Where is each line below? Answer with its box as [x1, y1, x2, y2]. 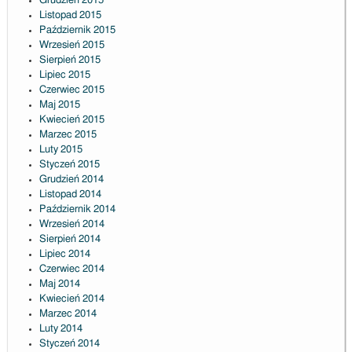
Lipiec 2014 [38, 249, 90, 260]
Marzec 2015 [38, 130, 97, 141]
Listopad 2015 [38, 10, 101, 21]
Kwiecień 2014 [38, 294, 104, 305]
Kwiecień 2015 [38, 115, 104, 126]
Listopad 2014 [38, 189, 101, 200]
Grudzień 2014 [38, 174, 104, 185]
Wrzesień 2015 [38, 40, 104, 51]
